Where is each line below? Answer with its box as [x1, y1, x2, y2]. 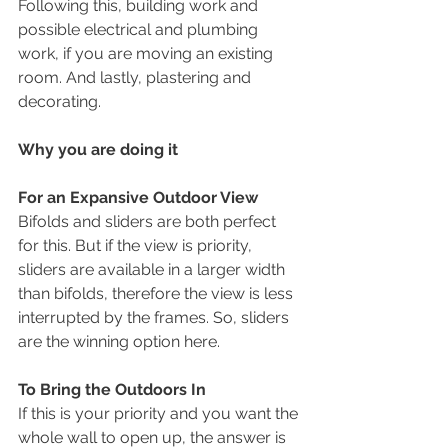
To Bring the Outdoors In [18, 379, 206, 399]
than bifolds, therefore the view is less [18, 283, 297, 303]
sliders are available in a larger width [18, 259, 289, 279]
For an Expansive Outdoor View [18, 187, 258, 207]
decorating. [18, 91, 101, 111]
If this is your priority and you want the [18, 403, 302, 423]
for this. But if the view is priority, [18, 235, 256, 255]
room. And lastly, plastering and [18, 67, 255, 87]
